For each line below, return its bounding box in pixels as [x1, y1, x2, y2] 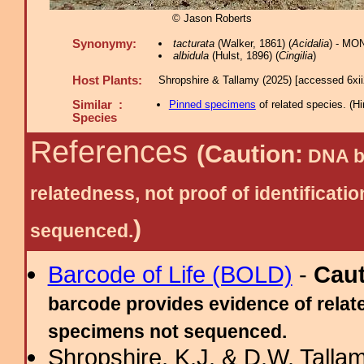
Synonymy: [72, 37, 136, 50]
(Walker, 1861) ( [214, 37, 292, 50]
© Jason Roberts [172, 12, 252, 24]
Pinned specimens [168, 98, 256, 110]
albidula [172, 50, 209, 62]
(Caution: [197, 141, 303, 167]
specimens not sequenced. [47, 321, 287, 342]
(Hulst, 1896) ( [208, 50, 279, 62]
